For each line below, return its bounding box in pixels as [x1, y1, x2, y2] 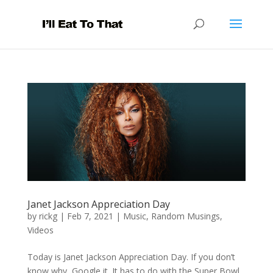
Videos [27, 224, 54, 236]
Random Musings [151, 210, 220, 222]
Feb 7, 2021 [66, 210, 113, 222]
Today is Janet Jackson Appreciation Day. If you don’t [27, 251, 235, 263]
